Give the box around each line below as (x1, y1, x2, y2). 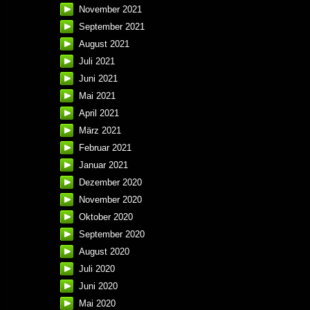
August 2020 (79, 246, 129, 257)
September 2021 (79, 21, 145, 33)
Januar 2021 (79, 160, 128, 171)
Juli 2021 (79, 56, 115, 67)
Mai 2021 (79, 91, 116, 102)
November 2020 (79, 194, 142, 206)
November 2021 (79, 4, 142, 15)
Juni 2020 (79, 281, 118, 292)
